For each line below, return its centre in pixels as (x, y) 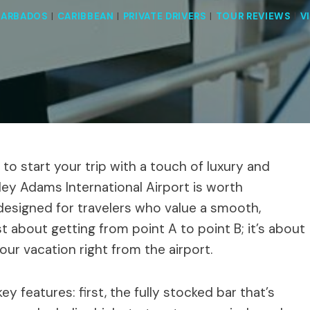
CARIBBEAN (85, 17)
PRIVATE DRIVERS (165, 17)
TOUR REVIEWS (253, 17)
